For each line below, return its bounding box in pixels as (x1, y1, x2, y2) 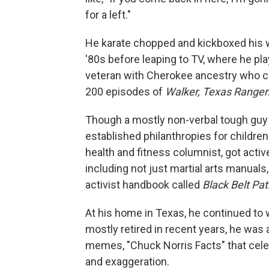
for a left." (85, 8, 131, 21)
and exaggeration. (85, 255, 169, 268)
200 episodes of (85, 85, 165, 98)
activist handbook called (85, 178, 202, 191)
